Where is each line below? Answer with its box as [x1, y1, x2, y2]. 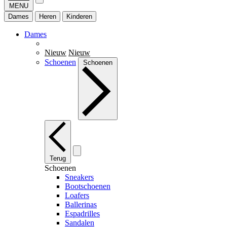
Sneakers [65, 172, 94, 181]
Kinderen [66, 12, 92, 20]
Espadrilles [65, 209, 100, 218]
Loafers [65, 191, 89, 200]
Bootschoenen [65, 181, 110, 191]
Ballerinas [65, 200, 97, 209]
